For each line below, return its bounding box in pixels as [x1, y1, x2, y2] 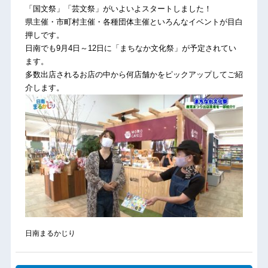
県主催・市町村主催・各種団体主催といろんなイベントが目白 [25, 17, 243, 27]
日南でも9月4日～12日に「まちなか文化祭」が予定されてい [25, 44, 236, 53]
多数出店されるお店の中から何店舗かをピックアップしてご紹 [25, 70, 243, 80]
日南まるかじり [25, 229, 75, 237]
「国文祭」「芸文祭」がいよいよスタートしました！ [25, 4, 212, 14]
